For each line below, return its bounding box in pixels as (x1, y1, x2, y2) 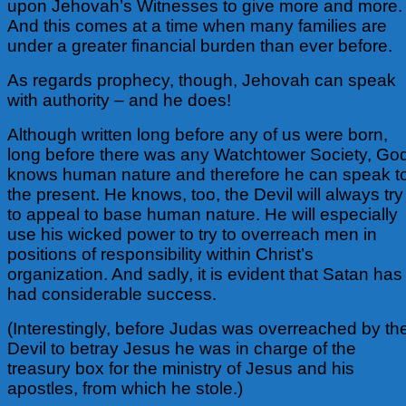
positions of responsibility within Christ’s (7, 244, 314, 264)
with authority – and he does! (7, 90, 231, 110)
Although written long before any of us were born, (7, 124, 388, 144)
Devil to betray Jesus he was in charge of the (7, 338, 356, 358)
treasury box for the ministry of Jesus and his (7, 358, 354, 378)
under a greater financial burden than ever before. (7, 35, 392, 55)
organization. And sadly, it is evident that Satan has (7, 264, 402, 284)
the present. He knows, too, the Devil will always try (7, 184, 403, 204)
